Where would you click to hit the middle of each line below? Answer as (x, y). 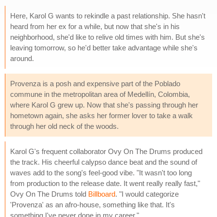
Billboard (102, 194)
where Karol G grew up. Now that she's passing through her (104, 105)
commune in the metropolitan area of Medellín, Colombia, (100, 94)
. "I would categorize (147, 194)
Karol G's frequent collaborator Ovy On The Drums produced (106, 151)
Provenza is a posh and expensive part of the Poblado (95, 83)
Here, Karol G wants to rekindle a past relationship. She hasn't (108, 15)
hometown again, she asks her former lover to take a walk (101, 115)
